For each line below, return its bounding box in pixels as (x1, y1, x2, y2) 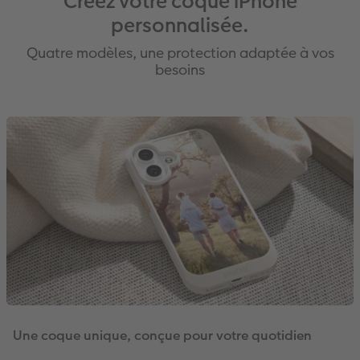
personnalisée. (111, 10, 249, 39)
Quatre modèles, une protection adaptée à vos (26, 42, 334, 63)
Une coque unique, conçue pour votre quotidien (13, 325, 312, 345)
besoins (155, 59, 205, 80)
